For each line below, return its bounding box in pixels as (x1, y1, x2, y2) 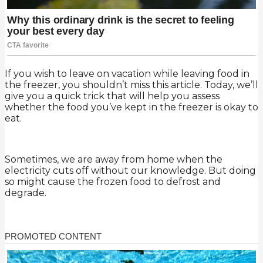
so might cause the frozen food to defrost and (5, 176, 221, 188)
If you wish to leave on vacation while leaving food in (5, 68, 249, 80)
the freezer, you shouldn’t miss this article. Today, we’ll (5, 79, 258, 91)
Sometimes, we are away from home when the (5, 154, 222, 166)
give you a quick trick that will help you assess (5, 90, 220, 102)
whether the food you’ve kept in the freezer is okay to (5, 102, 258, 113)
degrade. (5, 187, 46, 199)
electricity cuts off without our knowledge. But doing (5, 165, 256, 177)
